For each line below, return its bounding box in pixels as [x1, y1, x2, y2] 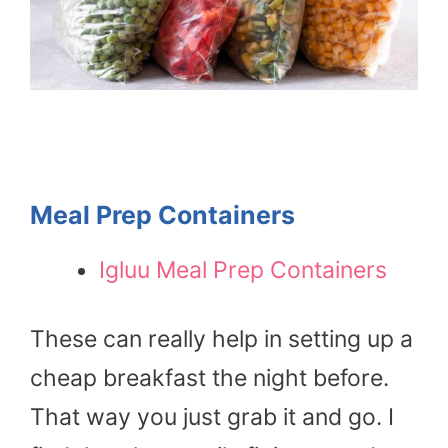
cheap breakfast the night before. [30, 364, 389, 393]
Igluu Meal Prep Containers [99, 256, 393, 285]
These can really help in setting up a [30, 325, 413, 354]
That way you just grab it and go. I [30, 403, 394, 432]
